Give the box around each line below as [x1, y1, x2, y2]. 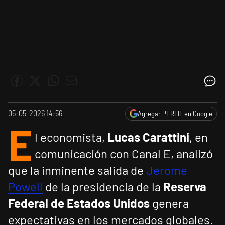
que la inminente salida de [8, 163, 146, 178]
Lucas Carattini [107, 130, 189, 145]
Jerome [146, 163, 187, 178]
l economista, [35, 130, 107, 145]
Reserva [163, 179, 206, 194]
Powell [8, 179, 43, 194]
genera [150, 196, 189, 211]
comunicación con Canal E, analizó [35, 146, 213, 161]
